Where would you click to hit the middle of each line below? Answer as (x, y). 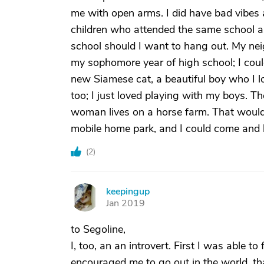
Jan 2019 (126, 203)
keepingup (128, 192)
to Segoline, (98, 229)
